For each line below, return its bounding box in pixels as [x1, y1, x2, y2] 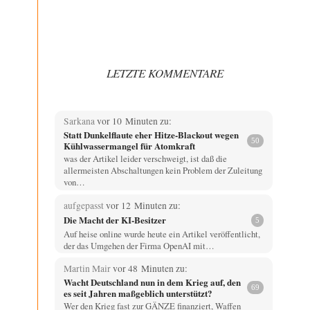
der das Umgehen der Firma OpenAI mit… [63, 239, 215, 252]
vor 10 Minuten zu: [96, 115, 172, 128]
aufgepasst [63, 199, 106, 212]
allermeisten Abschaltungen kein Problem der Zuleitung [63, 164, 262, 177]
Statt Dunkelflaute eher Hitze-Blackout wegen [63, 128, 239, 142]
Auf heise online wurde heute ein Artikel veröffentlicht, [63, 227, 260, 240]
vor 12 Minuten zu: [105, 199, 181, 212]
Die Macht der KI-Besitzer [63, 213, 166, 227]
